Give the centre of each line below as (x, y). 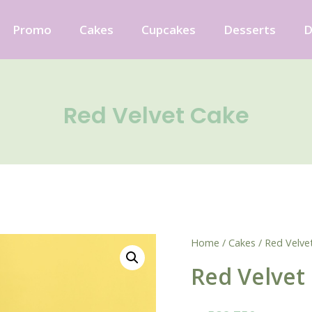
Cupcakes (169, 29)
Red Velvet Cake (156, 115)
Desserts (250, 29)
